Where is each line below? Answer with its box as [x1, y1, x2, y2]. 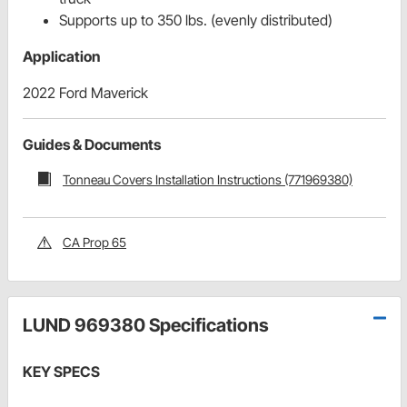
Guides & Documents [23, 134, 161, 154]
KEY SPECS [23, 362, 100, 382]
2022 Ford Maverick [23, 83, 148, 102]
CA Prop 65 [63, 234, 126, 251]
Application [23, 46, 100, 65]
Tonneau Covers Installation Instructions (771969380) [63, 171, 352, 187]
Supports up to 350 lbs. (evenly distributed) [59, 10, 333, 29]
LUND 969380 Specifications [23, 314, 269, 337]
